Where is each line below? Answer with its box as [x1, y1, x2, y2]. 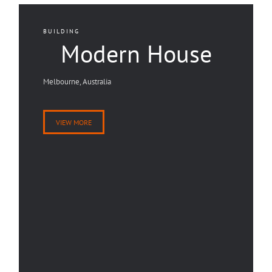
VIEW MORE [56, 118, 92, 127]
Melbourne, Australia [43, 76, 111, 87]
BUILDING [43, 27, 80, 35]
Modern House [60, 38, 212, 69]
